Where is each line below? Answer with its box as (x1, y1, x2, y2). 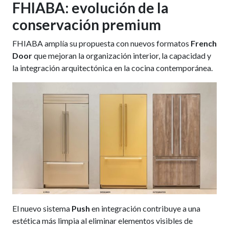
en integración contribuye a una (89, 203, 200, 213)
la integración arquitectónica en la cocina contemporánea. (12, 63, 213, 73)
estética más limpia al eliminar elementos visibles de (12, 215, 193, 225)
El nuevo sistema (12, 203, 72, 213)
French (190, 38, 217, 49)
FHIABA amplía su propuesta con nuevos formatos (12, 38, 191, 49)
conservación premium (12, 16, 161, 34)
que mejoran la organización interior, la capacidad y (32, 51, 211, 61)
